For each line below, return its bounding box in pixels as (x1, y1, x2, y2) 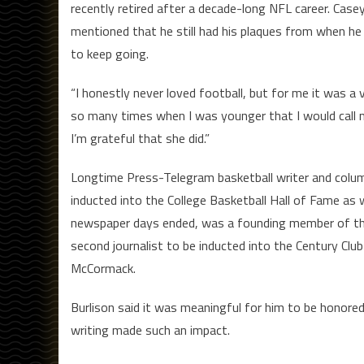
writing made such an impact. (71, 319, 230, 340)
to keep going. (71, 43, 149, 63)
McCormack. (71, 258, 136, 278)
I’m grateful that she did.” (71, 128, 210, 148)
